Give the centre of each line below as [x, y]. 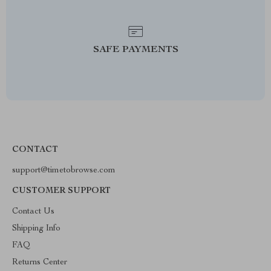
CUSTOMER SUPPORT [61, 191]
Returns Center [40, 263]
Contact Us [33, 212]
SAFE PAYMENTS [135, 50]
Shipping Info [36, 229]
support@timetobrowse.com [64, 171]
